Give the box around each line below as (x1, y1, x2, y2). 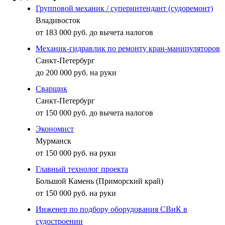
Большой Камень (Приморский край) (36, 176, 163, 185)
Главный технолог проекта (36, 164, 128, 173)
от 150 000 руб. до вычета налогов (36, 108, 153, 117)
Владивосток (36, 16, 80, 25)
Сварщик (36, 84, 67, 93)
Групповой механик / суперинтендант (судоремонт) (36, 4, 213, 13)
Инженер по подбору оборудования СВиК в (36, 204, 187, 213)
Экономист (36, 124, 74, 133)
